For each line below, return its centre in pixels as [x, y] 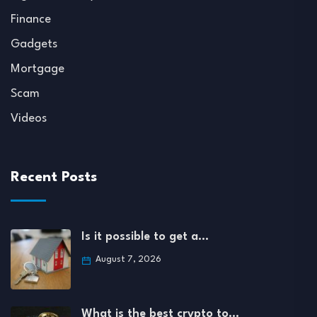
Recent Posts [54, 177]
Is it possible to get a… [145, 236]
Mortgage [38, 69]
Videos [29, 118]
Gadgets [34, 44]
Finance [31, 19]
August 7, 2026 [127, 259]
